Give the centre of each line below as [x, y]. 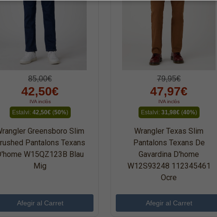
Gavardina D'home [169, 154]
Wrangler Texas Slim [169, 131]
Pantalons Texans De [169, 142]
